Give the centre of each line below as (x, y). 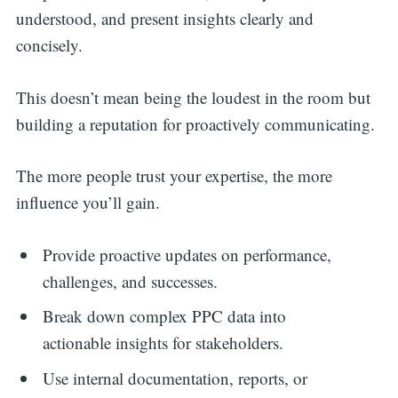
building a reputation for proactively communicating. (198, 123)
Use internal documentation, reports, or (175, 378)
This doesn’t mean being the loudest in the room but (193, 97)
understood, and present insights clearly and (164, 19)
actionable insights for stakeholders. (163, 343)
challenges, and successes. (131, 281)
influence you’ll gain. (88, 203)
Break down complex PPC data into (165, 316)
